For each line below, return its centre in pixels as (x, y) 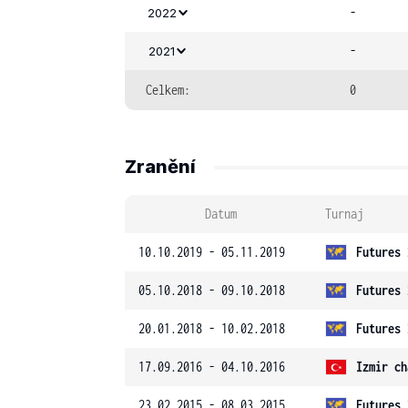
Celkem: (168, 90)
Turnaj (344, 214)
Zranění (160, 167)
